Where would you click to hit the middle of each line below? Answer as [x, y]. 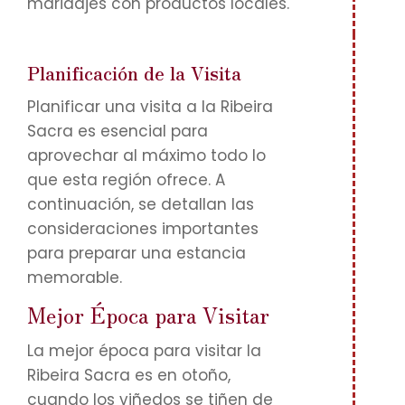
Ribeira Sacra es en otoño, [129, 375]
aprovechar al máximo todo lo [146, 155]
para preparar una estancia [137, 253]
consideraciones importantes [143, 229]
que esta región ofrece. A [126, 180]
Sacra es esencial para [118, 131]
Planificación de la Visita [134, 73]
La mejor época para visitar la [144, 351]
